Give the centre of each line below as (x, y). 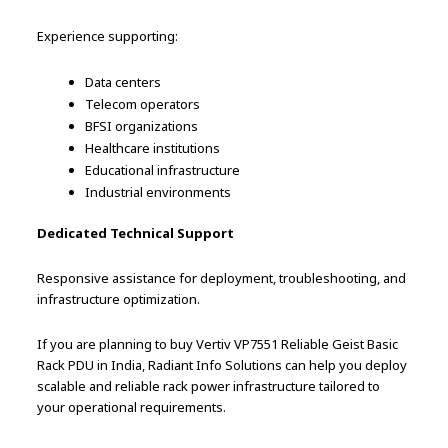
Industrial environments (158, 191)
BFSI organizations (142, 125)
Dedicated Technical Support (136, 232)
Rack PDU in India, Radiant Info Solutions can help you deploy (222, 364)
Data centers (123, 81)
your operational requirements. (132, 406)
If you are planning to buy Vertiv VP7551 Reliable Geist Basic (218, 343)
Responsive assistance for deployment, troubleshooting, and (222, 277)
